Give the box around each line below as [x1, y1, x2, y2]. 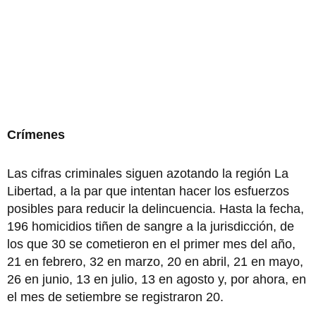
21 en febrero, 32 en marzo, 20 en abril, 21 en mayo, [7, 254, 303, 269]
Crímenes [7, 127, 65, 142]
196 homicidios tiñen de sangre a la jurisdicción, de [7, 219, 294, 233]
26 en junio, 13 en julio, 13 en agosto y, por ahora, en [7, 272, 306, 286]
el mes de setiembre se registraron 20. [7, 289, 224, 304]
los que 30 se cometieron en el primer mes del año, [7, 236, 296, 251]
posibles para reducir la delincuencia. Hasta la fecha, [7, 201, 304, 216]
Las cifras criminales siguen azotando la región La [7, 166, 288, 181]
